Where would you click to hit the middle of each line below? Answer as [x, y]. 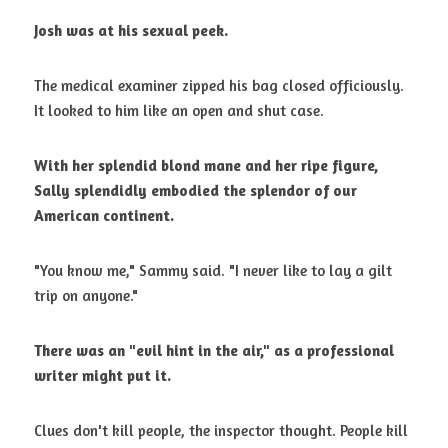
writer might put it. [102, 375]
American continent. [104, 215]
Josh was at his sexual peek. [131, 30]
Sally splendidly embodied [126, 190]
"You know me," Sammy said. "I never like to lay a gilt [213, 270]
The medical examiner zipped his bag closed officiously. [219, 85]
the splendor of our [290, 190]
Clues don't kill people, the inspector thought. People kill [221, 430]
